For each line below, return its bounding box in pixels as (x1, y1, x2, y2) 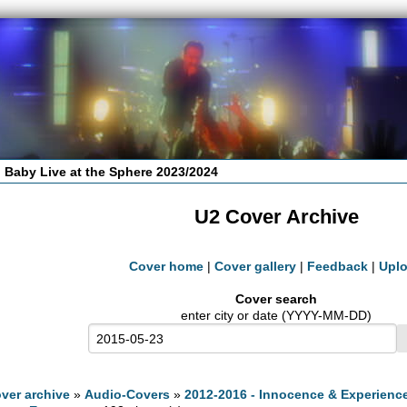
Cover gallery (214, 259, 296, 274)
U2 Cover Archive (194, 205, 359, 229)
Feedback (307, 259, 368, 274)
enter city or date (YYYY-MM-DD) (181, 308, 372, 323)
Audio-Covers (84, 386, 171, 402)
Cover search (235, 292, 317, 307)
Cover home (129, 259, 203, 274)
